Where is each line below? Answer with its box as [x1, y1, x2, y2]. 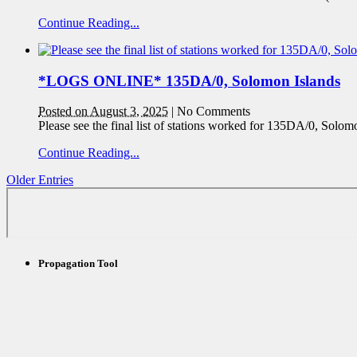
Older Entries [6, 173, 73, 187]
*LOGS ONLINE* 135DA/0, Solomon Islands [38, 72, 340, 89]
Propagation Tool [38, 257, 118, 270]
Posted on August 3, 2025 [38, 104, 168, 119]
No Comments [177, 104, 250, 119]
